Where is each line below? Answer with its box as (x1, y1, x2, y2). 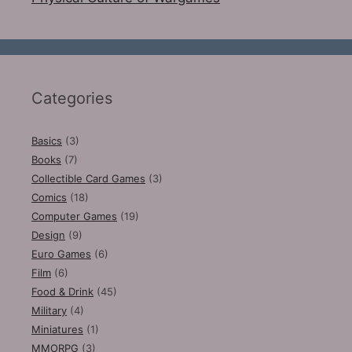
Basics (31, 134, 62, 148)
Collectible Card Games (31, 172, 145, 185)
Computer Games (31, 210, 117, 223)
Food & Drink (31, 285, 93, 299)
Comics (31, 191, 67, 204)
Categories (31, 89, 112, 108)
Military (31, 304, 67, 317)
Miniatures (31, 323, 83, 336)
